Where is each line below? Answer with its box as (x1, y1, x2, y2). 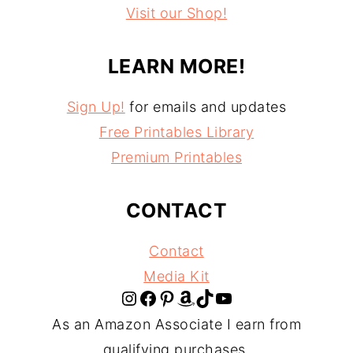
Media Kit (143, 267, 210, 284)
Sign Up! (66, 98, 125, 115)
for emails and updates (124, 98, 287, 115)
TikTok (195, 285, 206, 309)
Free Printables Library (98, 123, 255, 140)
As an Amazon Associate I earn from (52, 315, 301, 333)
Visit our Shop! (125, 4, 228, 21)
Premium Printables (111, 148, 242, 165)
